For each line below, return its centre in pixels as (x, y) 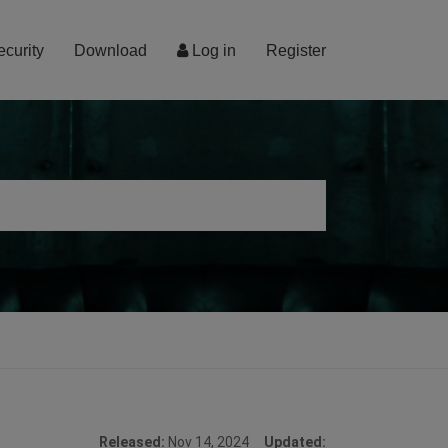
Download (110, 50)
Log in (212, 50)
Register (296, 50)
